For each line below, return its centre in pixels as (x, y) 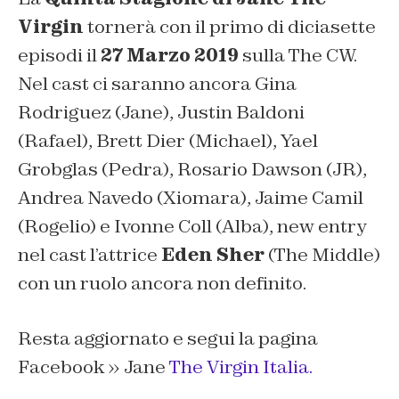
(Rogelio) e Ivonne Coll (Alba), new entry (192, 227)
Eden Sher (213, 255)
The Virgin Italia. (239, 367)
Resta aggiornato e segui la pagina (168, 339)
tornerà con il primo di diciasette (232, 27)
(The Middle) (322, 255)
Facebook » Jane (92, 367)
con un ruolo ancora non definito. (162, 284)
